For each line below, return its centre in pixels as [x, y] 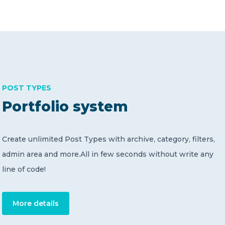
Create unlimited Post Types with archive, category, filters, [108, 139]
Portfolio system [65, 106]
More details [36, 203]
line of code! [24, 169]
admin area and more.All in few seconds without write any [108, 154]
